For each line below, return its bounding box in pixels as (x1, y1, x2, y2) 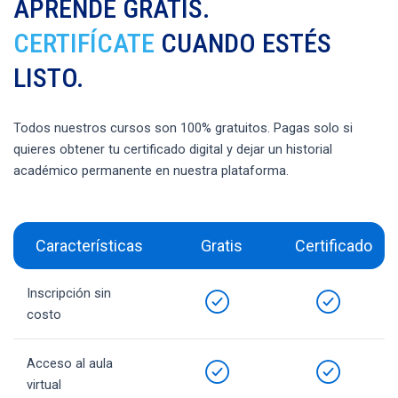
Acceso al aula (27, 354, 113, 371)
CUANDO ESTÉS (155, 27, 331, 59)
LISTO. (13, 61, 84, 93)
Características (36, 235, 143, 255)
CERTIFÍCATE (13, 27, 155, 59)
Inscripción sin (27, 284, 111, 301)
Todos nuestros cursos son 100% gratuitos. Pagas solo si (13, 119, 353, 136)
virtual (27, 376, 61, 393)
